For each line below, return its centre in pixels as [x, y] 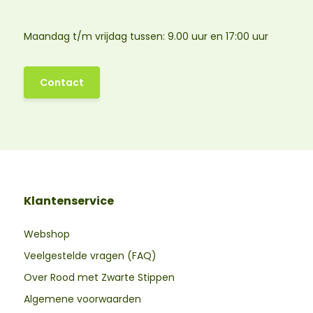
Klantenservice [68, 201]
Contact [61, 82]
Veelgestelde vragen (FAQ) [90, 256]
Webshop [46, 234]
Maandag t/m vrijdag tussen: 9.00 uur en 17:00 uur [146, 36]
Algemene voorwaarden [82, 299]
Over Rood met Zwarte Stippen [99, 278]
